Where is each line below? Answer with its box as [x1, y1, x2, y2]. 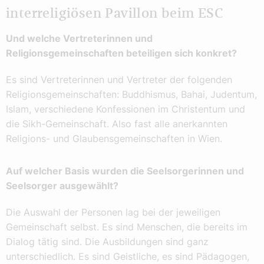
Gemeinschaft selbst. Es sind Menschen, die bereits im [6, 221, 247, 233]
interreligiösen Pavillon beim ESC [6, 6, 224, 21]
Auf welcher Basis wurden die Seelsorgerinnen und [6, 165, 244, 177]
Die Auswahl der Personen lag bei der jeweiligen [6, 206, 220, 219]
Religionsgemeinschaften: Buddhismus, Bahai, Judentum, [6, 88, 257, 101]
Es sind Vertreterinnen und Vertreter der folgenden [6, 74, 232, 86]
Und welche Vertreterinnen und [6, 32, 153, 45]
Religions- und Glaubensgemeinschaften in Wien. [6, 133, 222, 145]
